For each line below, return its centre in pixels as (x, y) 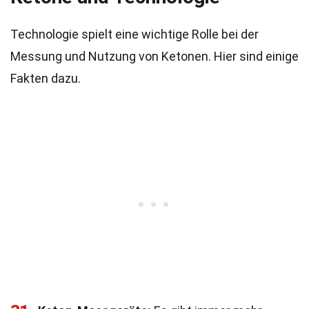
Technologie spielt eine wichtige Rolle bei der (134, 34)
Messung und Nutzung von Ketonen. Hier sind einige (154, 56)
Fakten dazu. (46, 78)
